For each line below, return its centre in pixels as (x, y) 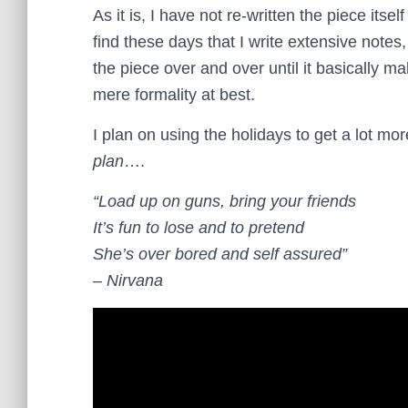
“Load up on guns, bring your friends (224, 201)
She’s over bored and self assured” (220, 254)
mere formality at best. (174, 94)
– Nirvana (128, 280)
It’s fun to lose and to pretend (199, 227)
